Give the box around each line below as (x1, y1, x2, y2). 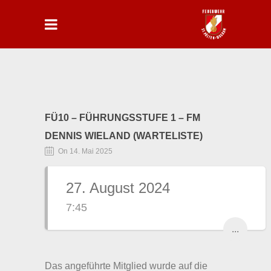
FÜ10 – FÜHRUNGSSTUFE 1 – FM (45, 113, 200, 123)
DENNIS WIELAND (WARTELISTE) (45, 131, 203, 141)
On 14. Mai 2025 (58, 147, 113, 155)
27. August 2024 (66, 180, 170, 196)
